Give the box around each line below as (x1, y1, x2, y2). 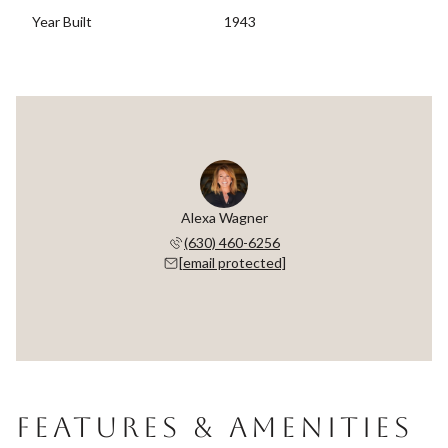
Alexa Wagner (180, 208, 268, 226)
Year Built (32, 12, 92, 30)
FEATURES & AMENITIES (16, 410, 413, 443)
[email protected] (178, 253, 286, 271)
